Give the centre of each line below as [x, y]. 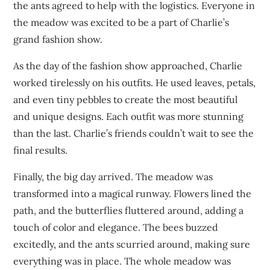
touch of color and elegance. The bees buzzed [116, 228]
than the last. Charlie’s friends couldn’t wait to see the [134, 133]
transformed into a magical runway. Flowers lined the [133, 194]
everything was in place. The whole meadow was [122, 261]
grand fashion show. [58, 39]
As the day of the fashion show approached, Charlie [128, 66]
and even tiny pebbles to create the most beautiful [126, 100]
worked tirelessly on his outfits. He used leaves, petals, [135, 83]
